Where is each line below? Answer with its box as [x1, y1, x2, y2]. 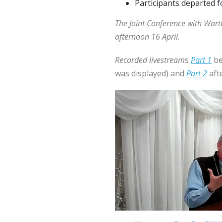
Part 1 [191, 55, 212, 65]
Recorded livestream [115, 55, 185, 65]
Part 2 [186, 68, 207, 79]
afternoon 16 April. [115, 31, 180, 42]
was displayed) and [115, 68, 184, 79]
